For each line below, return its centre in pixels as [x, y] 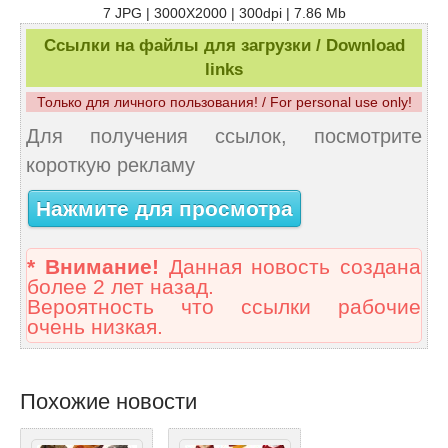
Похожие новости [108, 402]
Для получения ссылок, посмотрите [224, 136]
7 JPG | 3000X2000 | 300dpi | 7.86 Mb [224, 13]
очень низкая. [95, 327]
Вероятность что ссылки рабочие [224, 307]
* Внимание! [93, 267]
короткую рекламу [110, 165]
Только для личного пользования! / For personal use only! [224, 102]
